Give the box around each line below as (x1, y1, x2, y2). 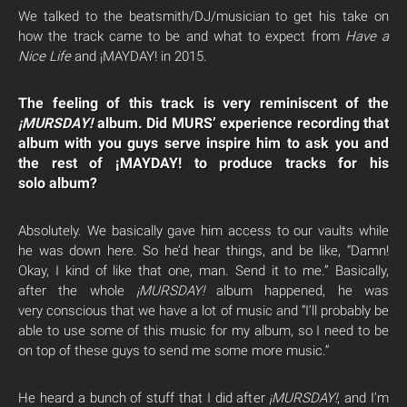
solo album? (18, 174, 97, 192)
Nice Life (18, 48, 71, 65)
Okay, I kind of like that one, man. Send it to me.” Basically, (18, 263, 389, 279)
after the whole (18, 283, 136, 299)
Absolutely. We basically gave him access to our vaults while (18, 223, 389, 239)
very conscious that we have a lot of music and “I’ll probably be (18, 303, 389, 319)
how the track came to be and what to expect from (18, 28, 345, 45)
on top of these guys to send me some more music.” (18, 342, 330, 359)
